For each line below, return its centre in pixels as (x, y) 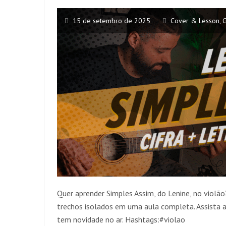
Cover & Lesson (195, 21)
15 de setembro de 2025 (111, 21)
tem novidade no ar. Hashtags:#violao (121, 219)
